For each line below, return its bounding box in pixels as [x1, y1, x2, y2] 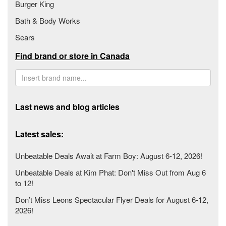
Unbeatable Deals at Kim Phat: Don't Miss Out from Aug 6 [15, 167, 206, 178]
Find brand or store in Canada [15, 50, 130, 62]
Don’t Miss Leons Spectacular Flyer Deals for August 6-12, [15, 194, 208, 205]
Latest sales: [15, 128, 64, 140]
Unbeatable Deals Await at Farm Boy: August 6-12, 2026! [15, 150, 202, 161]
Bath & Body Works [15, 15, 80, 26]
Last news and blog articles [15, 101, 120, 112]
